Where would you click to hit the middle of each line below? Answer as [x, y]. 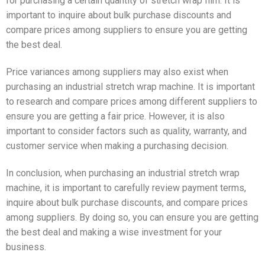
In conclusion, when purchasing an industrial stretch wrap [123, 173]
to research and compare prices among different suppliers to [132, 101]
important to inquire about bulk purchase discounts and [119, 15]
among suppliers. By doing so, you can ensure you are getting [132, 217]
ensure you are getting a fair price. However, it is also [115, 116]
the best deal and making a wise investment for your [114, 232]
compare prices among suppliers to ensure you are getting [127, 30]
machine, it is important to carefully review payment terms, [126, 188]
